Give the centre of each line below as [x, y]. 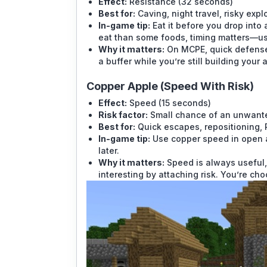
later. [109, 151]
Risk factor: [123, 115]
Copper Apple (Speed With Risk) [170, 86]
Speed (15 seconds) [169, 103]
